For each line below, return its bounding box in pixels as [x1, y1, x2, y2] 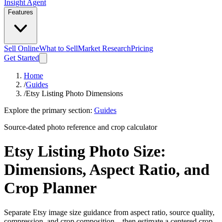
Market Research [78, 44, 131, 53]
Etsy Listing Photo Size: [4, 142, 166, 161]
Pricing [131, 44, 153, 53]
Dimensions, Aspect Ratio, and [4, 161, 210, 179]
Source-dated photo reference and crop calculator [4, 123, 157, 131]
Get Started [4, 54, 39, 62]
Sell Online [4, 44, 39, 53]
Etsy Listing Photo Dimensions [26, 89, 123, 98]
